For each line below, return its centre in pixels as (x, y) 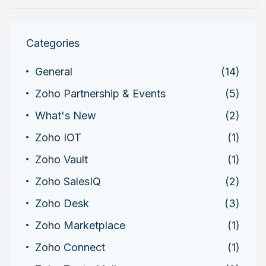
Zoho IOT (58, 137)
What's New (66, 115)
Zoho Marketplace (80, 225)
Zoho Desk (62, 203)
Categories (53, 43)
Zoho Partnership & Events (100, 93)
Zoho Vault (61, 159)
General (54, 71)
